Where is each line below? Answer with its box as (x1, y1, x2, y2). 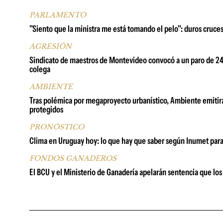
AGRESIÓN (29, 42, 72, 51)
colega (29, 64, 50, 75)
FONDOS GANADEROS (29, 154, 116, 163)
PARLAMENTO (29, 10, 86, 19)
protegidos (29, 104, 63, 115)
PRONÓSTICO (29, 122, 84, 131)
